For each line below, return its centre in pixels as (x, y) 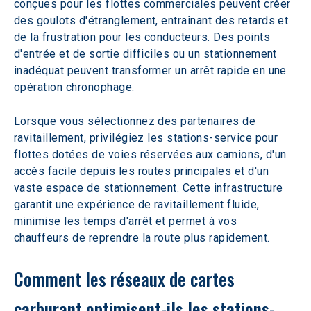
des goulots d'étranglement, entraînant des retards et (153, 20)
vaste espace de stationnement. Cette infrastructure (150, 188)
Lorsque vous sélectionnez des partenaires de (136, 121)
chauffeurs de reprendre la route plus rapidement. (142, 238)
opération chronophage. (74, 87)
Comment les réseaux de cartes (126, 279)
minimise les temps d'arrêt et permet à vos (127, 221)
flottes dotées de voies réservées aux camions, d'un (152, 154)
